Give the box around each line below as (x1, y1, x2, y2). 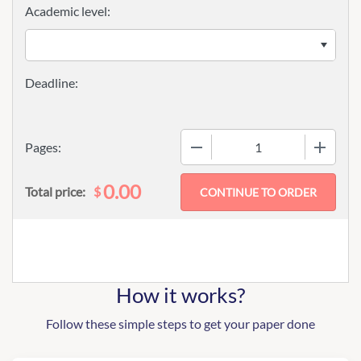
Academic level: (25, 3, 110, 19)
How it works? (116, 282, 245, 309)
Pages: (25, 139, 61, 155)
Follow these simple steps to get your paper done (46, 316, 315, 332)
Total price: (25, 184, 85, 200)
